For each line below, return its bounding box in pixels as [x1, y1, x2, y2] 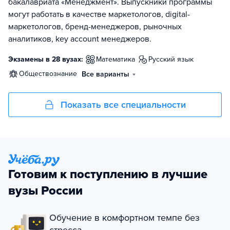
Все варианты [82, 70, 129, 79]
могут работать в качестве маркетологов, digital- [8, 9, 190, 20]
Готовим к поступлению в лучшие [8, 167, 207, 182]
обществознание [25, 69, 77, 79]
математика [102, 55, 135, 64]
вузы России [8, 183, 83, 199]
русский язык [152, 55, 194, 64]
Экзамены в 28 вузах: [8, 55, 83, 64]
